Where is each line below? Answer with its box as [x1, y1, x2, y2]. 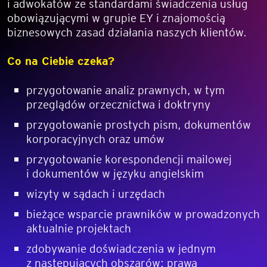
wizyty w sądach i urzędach [26, 186, 165, 200]
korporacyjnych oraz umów [26, 131, 164, 145]
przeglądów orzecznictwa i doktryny [26, 97, 210, 111]
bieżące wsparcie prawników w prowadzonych [26, 206, 260, 221]
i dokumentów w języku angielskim [26, 166, 204, 180]
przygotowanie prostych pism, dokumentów [26, 117, 251, 131]
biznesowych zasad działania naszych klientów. [7, 24, 247, 39]
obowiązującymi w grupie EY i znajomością [7, 10, 225, 24]
